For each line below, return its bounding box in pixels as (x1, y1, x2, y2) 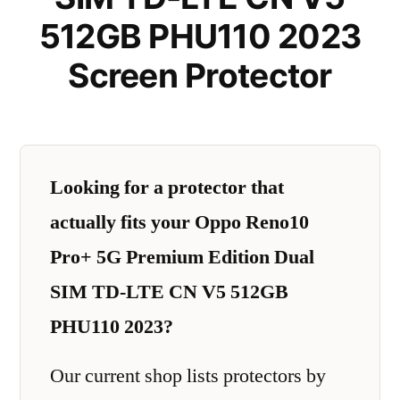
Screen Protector (68, 55, 332, 96)
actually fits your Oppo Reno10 (50, 209, 309, 235)
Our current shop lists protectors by (50, 363, 326, 388)
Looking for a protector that (50, 174, 284, 200)
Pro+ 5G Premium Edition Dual (50, 244, 314, 270)
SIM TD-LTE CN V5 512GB (50, 279, 288, 304)
